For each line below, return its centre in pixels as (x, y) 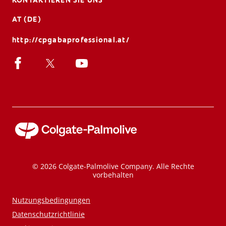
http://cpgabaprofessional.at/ (71, 40)
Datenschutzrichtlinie (48, 214)
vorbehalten (113, 175)
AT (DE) (27, 19)
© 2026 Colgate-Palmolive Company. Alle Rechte (113, 166)
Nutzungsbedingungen (51, 200)
